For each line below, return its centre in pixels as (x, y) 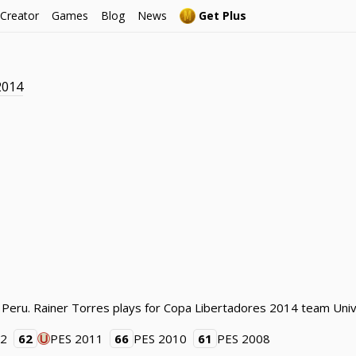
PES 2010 (161, 339)
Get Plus (222, 15)
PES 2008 (244, 339)
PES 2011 (77, 339)
